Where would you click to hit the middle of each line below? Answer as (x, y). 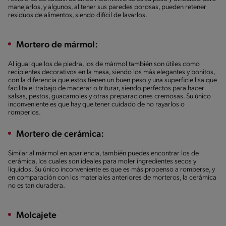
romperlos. (26, 112)
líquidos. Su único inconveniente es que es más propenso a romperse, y (111, 169)
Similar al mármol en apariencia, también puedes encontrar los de (103, 153)
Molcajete (36, 215)
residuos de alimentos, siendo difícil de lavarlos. (79, 15)
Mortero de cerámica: (60, 134)
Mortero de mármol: (57, 45)
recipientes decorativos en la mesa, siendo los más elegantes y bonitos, (111, 72)
